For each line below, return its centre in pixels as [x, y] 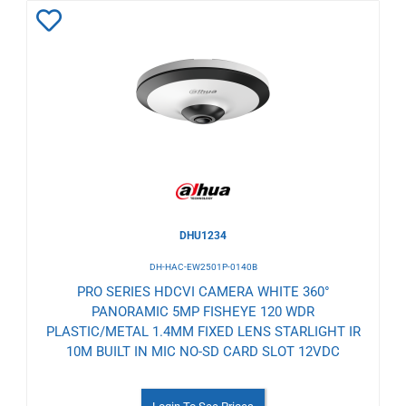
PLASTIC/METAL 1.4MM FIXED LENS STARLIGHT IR [203, 331]
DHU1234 [203, 235]
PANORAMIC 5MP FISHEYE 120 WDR [203, 311]
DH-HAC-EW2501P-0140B [203, 266]
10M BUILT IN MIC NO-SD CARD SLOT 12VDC [203, 351]
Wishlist [81, 101]
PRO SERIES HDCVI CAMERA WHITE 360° [203, 291]
